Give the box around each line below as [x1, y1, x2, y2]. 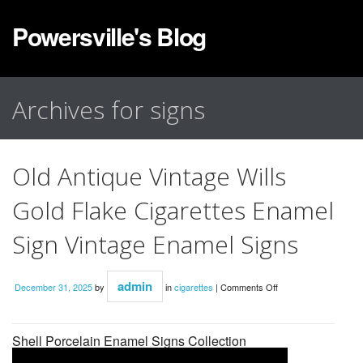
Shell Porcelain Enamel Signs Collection [12, 331, 246, 351]
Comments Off [220, 280, 278, 294]
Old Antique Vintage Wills [12, 160, 286, 194]
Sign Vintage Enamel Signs [12, 228, 298, 262]
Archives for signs [12, 93, 205, 127]
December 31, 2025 [15, 280, 92, 294]
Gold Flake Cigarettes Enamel [12, 194, 334, 228]
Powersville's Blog [12, 19, 206, 53]
